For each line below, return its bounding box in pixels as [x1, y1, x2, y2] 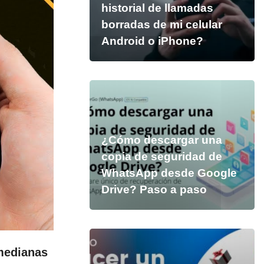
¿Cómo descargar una [101, 134, 222, 146]
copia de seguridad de [101, 150, 222, 163]
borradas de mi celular [101, 18, 222, 31]
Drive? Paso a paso [101, 183, 207, 196]
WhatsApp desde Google [101, 167, 237, 179]
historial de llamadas [101, 2, 213, 14]
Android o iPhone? [101, 35, 203, 47]
